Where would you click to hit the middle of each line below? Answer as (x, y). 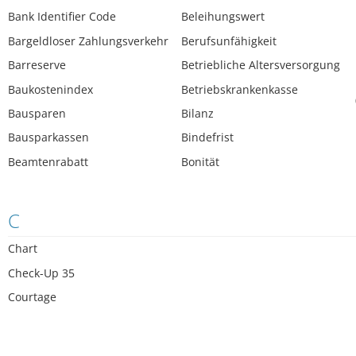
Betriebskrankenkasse (240, 89)
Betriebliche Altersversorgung (261, 65)
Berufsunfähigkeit (229, 41)
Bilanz (198, 114)
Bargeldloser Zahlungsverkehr (88, 41)
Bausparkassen (48, 137)
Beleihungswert (223, 17)
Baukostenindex (50, 89)
